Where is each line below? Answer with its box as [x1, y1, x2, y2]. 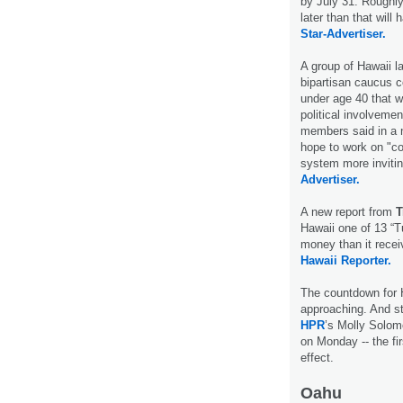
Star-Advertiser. [300, 26, 386, 40]
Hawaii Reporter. [300, 253, 391, 267]
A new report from [300, 204, 396, 219]
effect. [300, 350, 334, 364]
